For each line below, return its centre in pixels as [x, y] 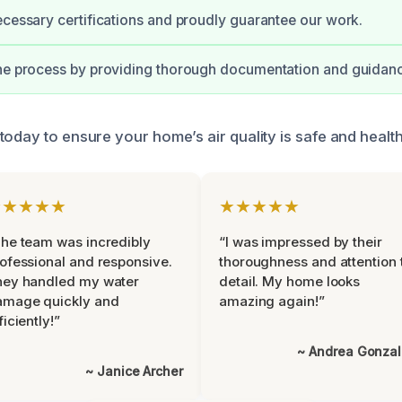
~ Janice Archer [134, 371]
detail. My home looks [290, 281]
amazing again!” [272, 301]
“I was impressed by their [301, 242]
